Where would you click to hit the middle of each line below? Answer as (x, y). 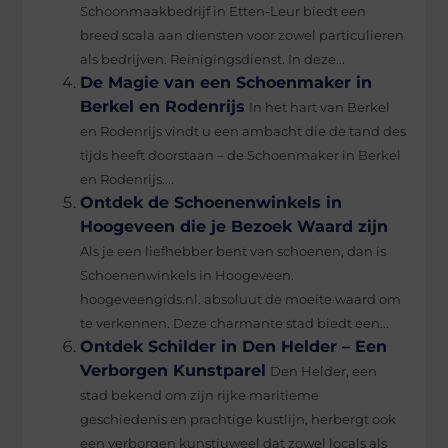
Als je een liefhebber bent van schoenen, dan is (233, 251)
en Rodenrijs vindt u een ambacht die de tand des (243, 131)
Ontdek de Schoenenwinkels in (211, 202)
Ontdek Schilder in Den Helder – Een (234, 346)
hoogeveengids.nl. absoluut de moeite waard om (241, 299)
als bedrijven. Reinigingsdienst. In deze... (213, 59)
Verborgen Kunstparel (173, 370)
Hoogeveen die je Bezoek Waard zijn (234, 226)
